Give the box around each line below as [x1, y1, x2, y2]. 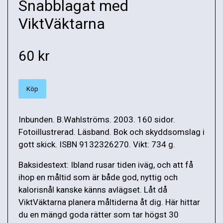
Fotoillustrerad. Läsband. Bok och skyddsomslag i [18, 126, 205, 137]
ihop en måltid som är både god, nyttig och [18, 172, 178, 182]
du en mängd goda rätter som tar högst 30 [18, 209, 179, 220]
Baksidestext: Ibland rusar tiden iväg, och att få [18, 159, 193, 170]
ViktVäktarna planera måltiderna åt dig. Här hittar [18, 197, 200, 207]
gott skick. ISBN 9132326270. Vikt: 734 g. [18, 139, 175, 149]
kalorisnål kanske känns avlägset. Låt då [18, 184, 167, 195]
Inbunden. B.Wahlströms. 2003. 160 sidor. [18, 114, 175, 124]
